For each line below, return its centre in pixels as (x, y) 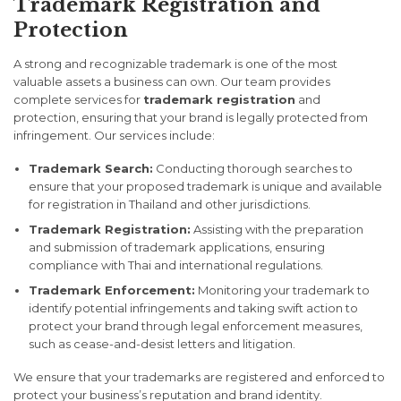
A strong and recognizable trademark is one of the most (175, 64)
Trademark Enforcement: (111, 290)
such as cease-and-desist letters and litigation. (162, 344)
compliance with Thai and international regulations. (175, 265)
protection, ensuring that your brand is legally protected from (191, 118)
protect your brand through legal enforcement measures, (195, 326)
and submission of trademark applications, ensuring (176, 247)
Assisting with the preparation (277, 230)
